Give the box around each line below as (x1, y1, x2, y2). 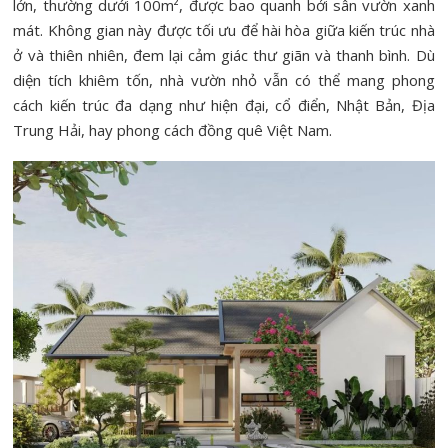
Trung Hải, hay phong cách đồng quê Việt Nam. (13, 120, 333, 141)
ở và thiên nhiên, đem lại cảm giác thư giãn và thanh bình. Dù (13, 45, 435, 66)
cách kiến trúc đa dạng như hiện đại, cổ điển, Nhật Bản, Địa (13, 95, 435, 116)
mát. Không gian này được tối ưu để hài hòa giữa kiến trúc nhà (13, 20, 435, 41)
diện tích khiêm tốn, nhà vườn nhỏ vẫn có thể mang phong (13, 70, 435, 91)
